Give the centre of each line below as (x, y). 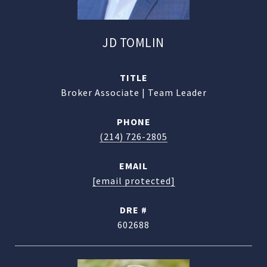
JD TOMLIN (133, 43)
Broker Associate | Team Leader (133, 92)
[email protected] (133, 181)
